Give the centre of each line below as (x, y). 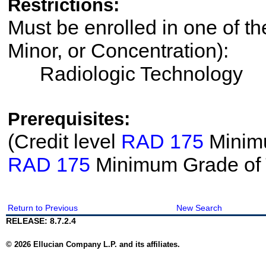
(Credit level (64, 141)
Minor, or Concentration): (118, 50)
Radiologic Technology (125, 74)
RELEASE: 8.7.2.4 (41, 221)
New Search (199, 208)
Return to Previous (42, 208)
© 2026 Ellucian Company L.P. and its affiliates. (93, 245)
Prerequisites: (69, 119)
